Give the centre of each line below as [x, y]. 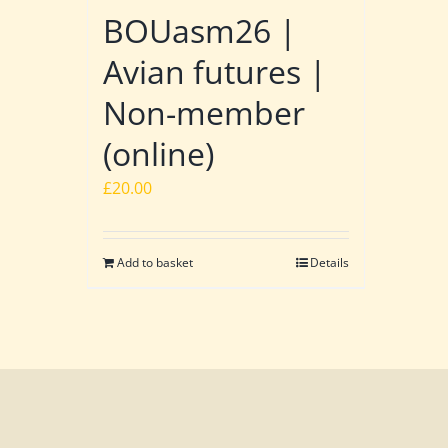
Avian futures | [215, 71]
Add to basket [155, 262]
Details [329, 262]
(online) [158, 153]
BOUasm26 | [200, 30]
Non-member [204, 112]
